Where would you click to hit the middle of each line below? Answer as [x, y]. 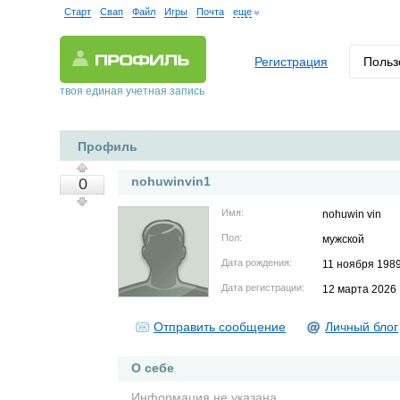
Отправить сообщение [220, 327]
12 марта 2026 [360, 289]
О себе [153, 368]
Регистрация [292, 62]
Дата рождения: [257, 262]
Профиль [108, 146]
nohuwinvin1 [171, 181]
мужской [344, 239]
